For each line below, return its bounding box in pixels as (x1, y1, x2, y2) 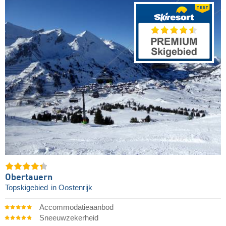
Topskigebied (5, 183, 50, 192)
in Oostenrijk (51, 183, 92, 192)
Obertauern (5, 173, 52, 182)
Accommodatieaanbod (39, 203, 114, 211)
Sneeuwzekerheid (39, 214, 98, 222)
